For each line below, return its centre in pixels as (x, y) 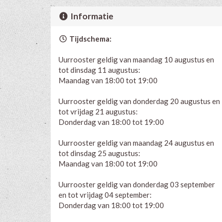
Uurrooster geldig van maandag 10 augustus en (136, 59)
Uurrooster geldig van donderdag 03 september (137, 184)
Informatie (91, 16)
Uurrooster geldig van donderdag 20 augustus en (139, 101)
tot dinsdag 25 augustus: (99, 153)
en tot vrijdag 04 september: (105, 194)
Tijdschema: (89, 38)
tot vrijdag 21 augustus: (98, 111)
